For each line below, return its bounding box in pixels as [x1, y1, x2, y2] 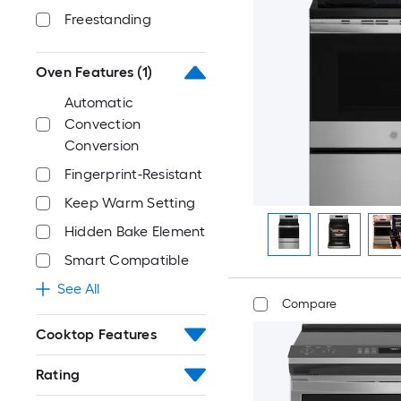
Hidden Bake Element [64, 223, 206, 240]
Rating [36, 366, 81, 383]
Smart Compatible [64, 252, 189, 269]
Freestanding [64, 11, 151, 28]
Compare [281, 296, 337, 311]
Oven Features [36, 64, 134, 81]
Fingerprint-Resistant [64, 166, 203, 183]
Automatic [64, 94, 134, 111]
